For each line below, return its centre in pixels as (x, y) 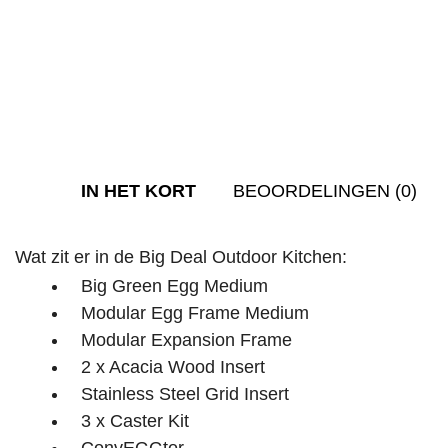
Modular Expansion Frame (186, 339)
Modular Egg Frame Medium (195, 312)
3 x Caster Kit (135, 420)
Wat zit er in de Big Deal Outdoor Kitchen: (181, 256)
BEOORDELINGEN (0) (325, 190)
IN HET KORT (141, 190)
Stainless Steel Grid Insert (185, 393)
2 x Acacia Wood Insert (173, 366)
